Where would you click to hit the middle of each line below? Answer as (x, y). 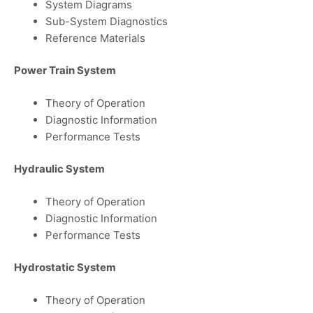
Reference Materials (95, 38)
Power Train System (65, 71)
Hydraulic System (59, 169)
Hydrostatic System (65, 268)
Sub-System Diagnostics (107, 21)
